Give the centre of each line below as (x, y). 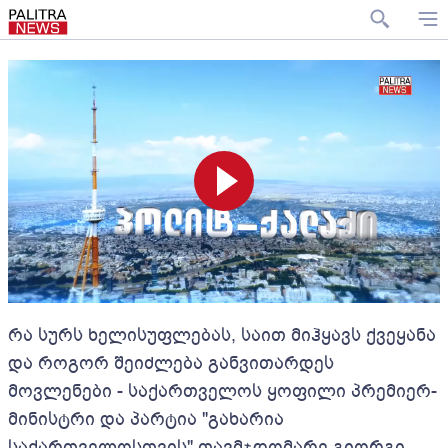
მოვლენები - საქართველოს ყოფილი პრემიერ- (222, 390)
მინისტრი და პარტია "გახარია (146, 418)
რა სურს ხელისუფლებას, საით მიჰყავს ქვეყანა (222, 334)
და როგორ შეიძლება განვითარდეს (171, 362)
